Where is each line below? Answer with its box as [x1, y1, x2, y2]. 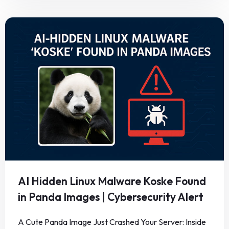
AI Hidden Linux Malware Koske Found [18, 174, 206, 188]
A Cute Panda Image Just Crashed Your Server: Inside [18, 217, 206, 227]
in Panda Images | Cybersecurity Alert [18, 190, 203, 204]
